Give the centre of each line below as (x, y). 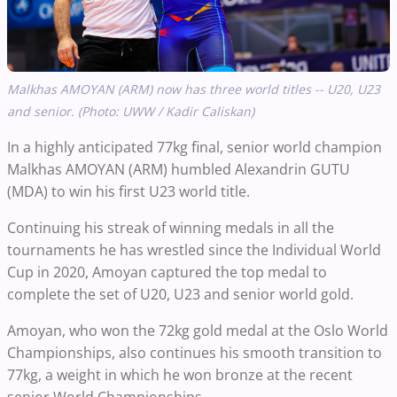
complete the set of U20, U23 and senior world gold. (180, 295)
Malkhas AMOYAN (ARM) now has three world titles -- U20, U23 (194, 90)
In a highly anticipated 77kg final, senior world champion (195, 148)
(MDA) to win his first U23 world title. (128, 192)
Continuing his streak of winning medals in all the (171, 228)
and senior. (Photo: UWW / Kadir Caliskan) (131, 112)
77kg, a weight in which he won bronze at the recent (180, 375)
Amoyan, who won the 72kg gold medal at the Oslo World (198, 331)
